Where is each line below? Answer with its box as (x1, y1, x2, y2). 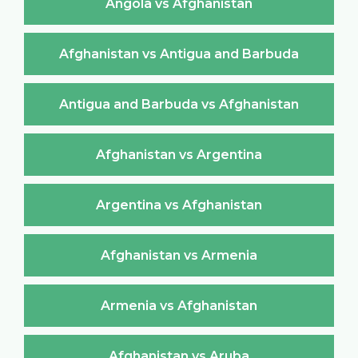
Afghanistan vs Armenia (101, 247, 257, 263)
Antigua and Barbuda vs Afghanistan (59, 96, 299, 112)
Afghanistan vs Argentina (96, 146, 262, 162)
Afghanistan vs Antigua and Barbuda (59, 46, 299, 62)
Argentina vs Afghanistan (96, 197, 262, 213)
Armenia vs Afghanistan (101, 297, 257, 313)
